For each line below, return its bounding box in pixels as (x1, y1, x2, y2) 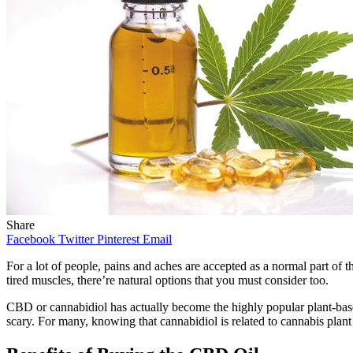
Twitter (58, 232, 94, 246)
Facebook (6, 232, 55, 246)
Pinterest (97, 232, 139, 246)
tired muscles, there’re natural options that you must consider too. (6, 273, 329, 287)
